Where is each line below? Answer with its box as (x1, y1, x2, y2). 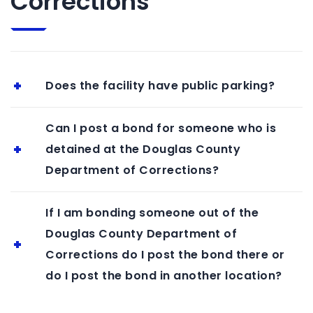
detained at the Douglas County (45, 140, 240, 157)
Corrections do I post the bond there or (45, 246, 285, 263)
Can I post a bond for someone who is (45, 119, 276, 136)
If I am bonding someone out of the (45, 204, 259, 221)
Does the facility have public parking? (45, 77, 275, 94)
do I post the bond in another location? (45, 267, 282, 284)
